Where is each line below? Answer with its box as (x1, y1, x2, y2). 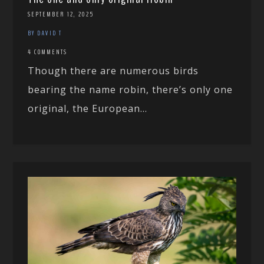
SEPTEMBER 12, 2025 (28, 9, 94, 19)
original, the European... (28, 101, 148, 115)
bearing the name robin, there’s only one (28, 82, 233, 96)
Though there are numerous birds (28, 64, 199, 77)
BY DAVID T (28, 28, 62, 38)
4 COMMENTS (28, 47, 68, 57)
